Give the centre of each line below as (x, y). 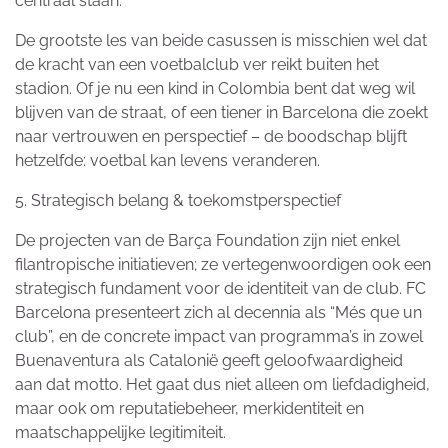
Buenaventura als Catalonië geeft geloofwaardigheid (209, 361)
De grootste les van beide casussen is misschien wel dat (221, 41)
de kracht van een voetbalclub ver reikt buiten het (197, 65)
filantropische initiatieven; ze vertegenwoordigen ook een (223, 265)
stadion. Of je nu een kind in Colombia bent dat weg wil (215, 89)
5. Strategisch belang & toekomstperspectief (178, 201)
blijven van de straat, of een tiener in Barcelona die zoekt (221, 113)
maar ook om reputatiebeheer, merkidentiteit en (189, 409)
